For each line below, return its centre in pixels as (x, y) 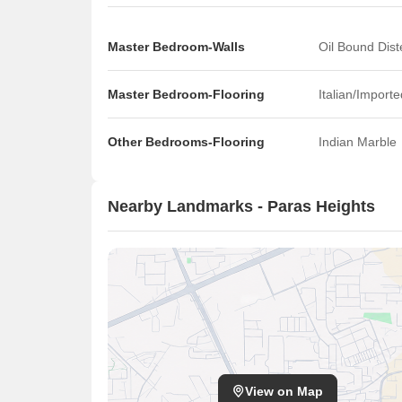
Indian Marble (358, 142)
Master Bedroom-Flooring (186, 94)
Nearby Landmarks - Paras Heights (241, 206)
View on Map (284, 391)
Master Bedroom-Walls (176, 47)
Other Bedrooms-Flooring (186, 142)
